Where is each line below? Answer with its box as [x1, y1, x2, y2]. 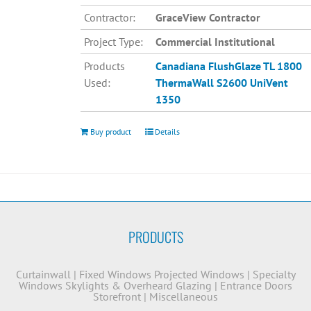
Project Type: [83, 35, 143, 49]
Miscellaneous [149, 289, 218, 303]
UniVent [249, 76, 288, 90]
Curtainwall [15, 267, 71, 281]
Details [154, 126, 180, 137]
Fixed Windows [78, 267, 151, 281]
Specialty [252, 267, 296, 281]
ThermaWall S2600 [155, 76, 247, 90]
